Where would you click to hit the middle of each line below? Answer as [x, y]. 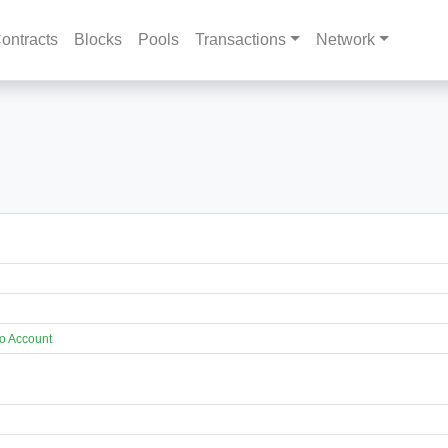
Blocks [98, 39]
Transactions [241, 39]
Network [345, 39]
